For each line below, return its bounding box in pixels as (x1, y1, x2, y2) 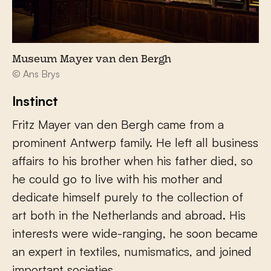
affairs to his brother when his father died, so (12, 152, 253, 168)
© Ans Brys (12, 67, 60, 80)
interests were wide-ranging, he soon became (12, 225, 258, 241)
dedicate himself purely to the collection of (12, 189, 243, 204)
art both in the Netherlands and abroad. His (12, 207, 246, 223)
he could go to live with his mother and (12, 171, 223, 186)
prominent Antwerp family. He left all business (12, 134, 258, 150)
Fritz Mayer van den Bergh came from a (12, 116, 224, 132)
